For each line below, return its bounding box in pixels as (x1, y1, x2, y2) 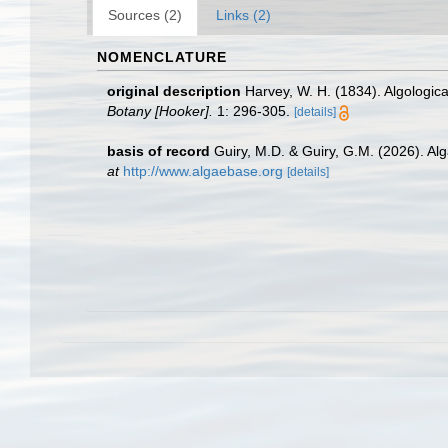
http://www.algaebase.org (123, 163, 283, 179)
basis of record (107, 143, 210, 159)
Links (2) (216, 7, 271, 23)
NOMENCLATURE (97, 49, 227, 65)
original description (107, 83, 241, 99)
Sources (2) (108, 7, 182, 23)
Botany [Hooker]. (107, 103, 213, 119)
